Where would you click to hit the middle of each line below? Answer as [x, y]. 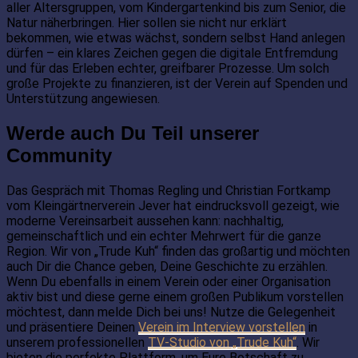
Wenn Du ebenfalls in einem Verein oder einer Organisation [169, 282]
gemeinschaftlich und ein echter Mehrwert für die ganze [164, 237]
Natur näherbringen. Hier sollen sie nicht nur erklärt [147, 23]
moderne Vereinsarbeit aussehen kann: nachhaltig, [145, 221]
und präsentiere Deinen [72, 328]
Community [59, 156]
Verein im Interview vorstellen [222, 328]
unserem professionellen [77, 343]
